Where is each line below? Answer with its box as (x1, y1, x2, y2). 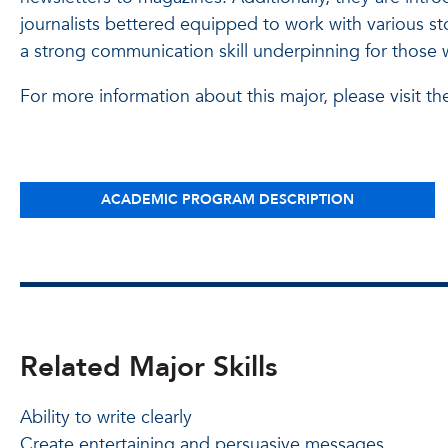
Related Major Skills (20, 347, 277, 386)
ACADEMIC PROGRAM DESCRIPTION (100, 189, 354, 209)
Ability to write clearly (20, 404, 192, 430)
